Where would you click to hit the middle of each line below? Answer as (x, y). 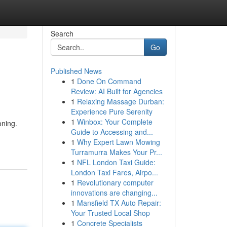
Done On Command (109, 81)
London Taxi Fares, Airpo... (114, 172)
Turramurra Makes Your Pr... (116, 152)
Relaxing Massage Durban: (120, 101)
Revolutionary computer (115, 182)
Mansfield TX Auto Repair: (119, 203)
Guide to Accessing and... (112, 132)
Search (62, 33)
